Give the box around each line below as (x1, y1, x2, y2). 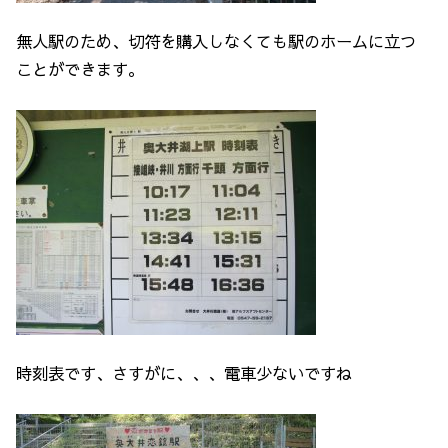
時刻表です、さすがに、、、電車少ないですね (16, 362, 353, 385)
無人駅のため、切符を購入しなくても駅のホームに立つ (16, 30, 417, 53)
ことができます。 (16, 58, 145, 81)
